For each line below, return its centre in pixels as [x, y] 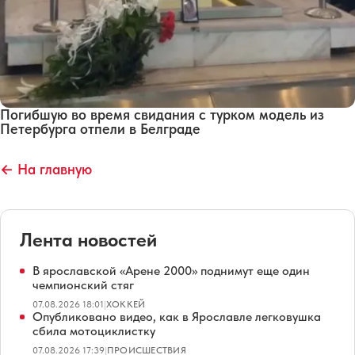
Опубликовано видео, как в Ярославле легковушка [177, 316]
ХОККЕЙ [126, 304]
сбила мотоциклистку [94, 330]
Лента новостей [88, 239]
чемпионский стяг [83, 284]
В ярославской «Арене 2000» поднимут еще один [171, 270]
